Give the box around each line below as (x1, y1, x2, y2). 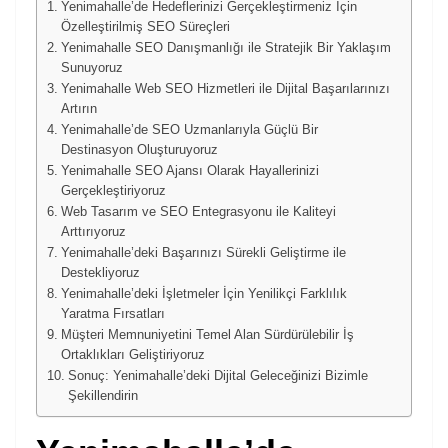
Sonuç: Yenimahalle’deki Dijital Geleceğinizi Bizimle (67, 368, 368, 383)
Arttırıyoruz (60, 224, 126, 239)
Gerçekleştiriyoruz (60, 183, 166, 198)
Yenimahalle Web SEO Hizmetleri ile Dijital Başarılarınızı (60, 81, 390, 96)
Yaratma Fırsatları (60, 306, 165, 321)
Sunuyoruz (60, 60, 123, 75)
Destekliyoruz (60, 265, 140, 280)
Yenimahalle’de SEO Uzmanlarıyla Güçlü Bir (60, 122, 318, 137)
